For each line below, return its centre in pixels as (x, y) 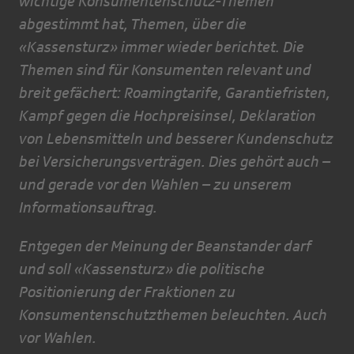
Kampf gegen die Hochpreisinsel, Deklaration (168, 116)
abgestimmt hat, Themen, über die (133, 24)
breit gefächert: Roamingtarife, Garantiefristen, (175, 93)
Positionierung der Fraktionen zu (127, 292)
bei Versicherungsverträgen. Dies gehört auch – (175, 162)
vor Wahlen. (58, 338)
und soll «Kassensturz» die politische (142, 269)
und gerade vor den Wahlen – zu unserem (155, 185)
